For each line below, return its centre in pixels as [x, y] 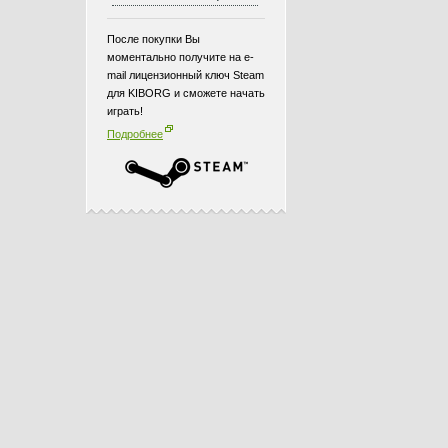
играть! [125, 111]
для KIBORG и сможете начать [186, 93]
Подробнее [135, 134]
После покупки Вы [153, 39]
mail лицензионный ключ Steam [185, 75]
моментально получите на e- [180, 57]
